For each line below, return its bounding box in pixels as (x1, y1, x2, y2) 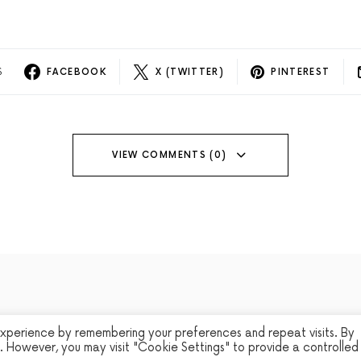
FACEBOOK (47, 66, 106, 77)
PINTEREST (271, 66, 330, 77)
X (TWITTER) (156, 66, 225, 77)
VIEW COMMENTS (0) (112, 149, 227, 160)
